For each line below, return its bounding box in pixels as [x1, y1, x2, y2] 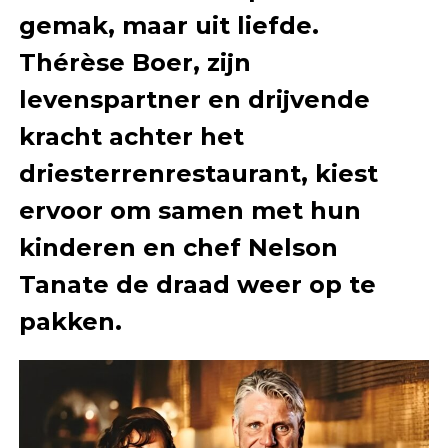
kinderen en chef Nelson [18, 232, 338, 262]
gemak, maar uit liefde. [18, 10, 319, 40]
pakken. [18, 306, 122, 336]
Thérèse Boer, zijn [18, 47, 251, 77]
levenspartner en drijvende [18, 84, 370, 114]
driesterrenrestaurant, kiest [18, 158, 378, 188]
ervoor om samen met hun [18, 195, 361, 225]
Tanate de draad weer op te [18, 269, 376, 299]
